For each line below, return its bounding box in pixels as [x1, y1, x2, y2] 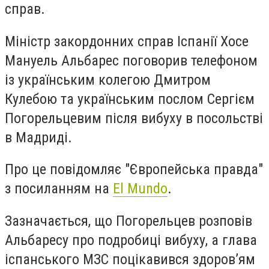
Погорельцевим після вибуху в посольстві [5, 109, 263, 127]
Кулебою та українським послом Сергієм [5, 90, 255, 107]
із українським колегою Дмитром [5, 71, 211, 88]
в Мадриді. [5, 128, 72, 146]
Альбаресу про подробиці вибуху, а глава [5, 231, 257, 249]
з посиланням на [5, 180, 113, 198]
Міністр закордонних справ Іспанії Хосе [5, 32, 249, 50]
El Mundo [113, 180, 168, 198]
